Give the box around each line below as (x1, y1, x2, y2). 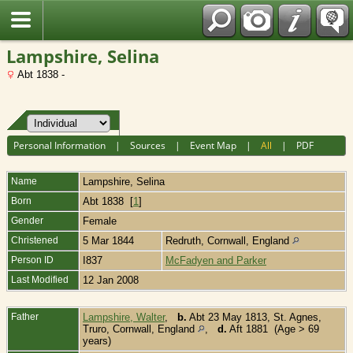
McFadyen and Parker (165, 254, 266, 266)
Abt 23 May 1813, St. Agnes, (187, 310, 321, 323)
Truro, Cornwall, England (83, 322, 198, 335)
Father (11, 310, 39, 322)
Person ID (11, 254, 54, 266)
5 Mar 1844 (83, 234, 137, 247)
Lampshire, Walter (83, 310, 165, 323)
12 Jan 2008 (83, 273, 142, 286)
